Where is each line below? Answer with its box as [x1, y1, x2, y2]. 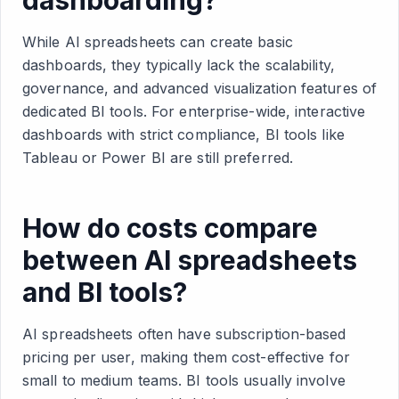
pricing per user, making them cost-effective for [22, 347, 350, 366]
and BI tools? [22, 275, 187, 308]
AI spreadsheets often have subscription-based [22, 324, 346, 343]
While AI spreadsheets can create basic [22, 32, 293, 51]
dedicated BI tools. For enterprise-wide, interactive [22, 102, 366, 120]
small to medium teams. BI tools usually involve [22, 370, 346, 389]
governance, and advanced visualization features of [22, 78, 378, 97]
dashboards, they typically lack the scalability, [22, 55, 335, 74]
